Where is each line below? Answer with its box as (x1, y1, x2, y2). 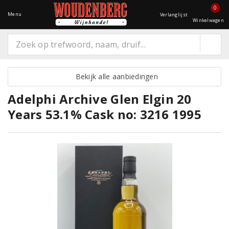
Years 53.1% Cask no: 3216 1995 (8, 106, 201, 123)
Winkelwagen (193, 17, 224, 24)
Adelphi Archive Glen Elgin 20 (8, 90, 192, 107)
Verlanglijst (159, 11, 188, 18)
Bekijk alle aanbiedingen (71, 72, 158, 81)
